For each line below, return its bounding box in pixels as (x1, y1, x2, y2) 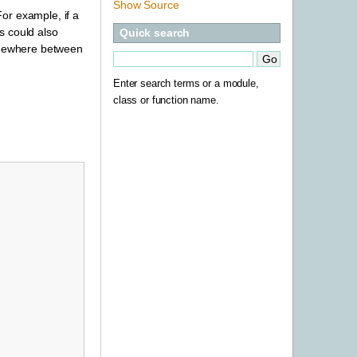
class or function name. (113, 95, 219, 107)
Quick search (120, 25, 190, 39)
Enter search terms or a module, (113, 78, 259, 90)
